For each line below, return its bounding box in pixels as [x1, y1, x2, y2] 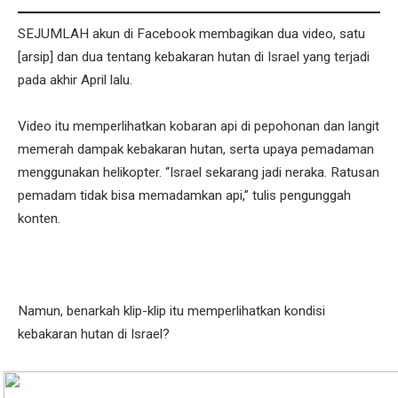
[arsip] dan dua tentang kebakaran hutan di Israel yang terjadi [18, 49, 370, 66]
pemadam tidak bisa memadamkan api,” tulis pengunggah [18, 187, 351, 204]
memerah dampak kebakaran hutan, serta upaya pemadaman [18, 141, 374, 158]
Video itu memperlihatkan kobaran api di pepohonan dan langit [18, 118, 379, 135]
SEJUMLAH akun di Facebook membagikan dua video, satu [18, 26, 365, 43]
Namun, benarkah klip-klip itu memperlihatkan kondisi [18, 303, 325, 320]
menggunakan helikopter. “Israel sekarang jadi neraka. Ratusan [18, 164, 379, 181]
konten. [18, 211, 60, 227]
